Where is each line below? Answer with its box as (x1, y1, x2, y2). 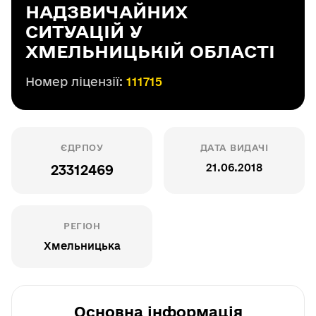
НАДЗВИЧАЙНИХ (25, 1, 188, 22)
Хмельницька (43, 240, 121, 252)
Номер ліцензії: (25, 75, 126, 88)
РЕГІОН (63, 221, 100, 231)
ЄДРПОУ (61, 142, 103, 152)
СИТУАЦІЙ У (25, 21, 142, 42)
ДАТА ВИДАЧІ (200, 142, 269, 152)
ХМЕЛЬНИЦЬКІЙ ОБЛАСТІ (25, 41, 275, 61)
